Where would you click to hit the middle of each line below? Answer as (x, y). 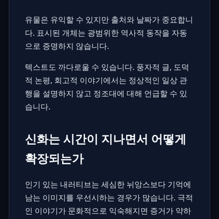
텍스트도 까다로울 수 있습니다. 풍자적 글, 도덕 (107, 67)
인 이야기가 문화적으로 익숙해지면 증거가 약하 (108, 211)
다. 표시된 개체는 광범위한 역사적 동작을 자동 (106, 33)
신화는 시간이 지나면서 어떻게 (105, 139)
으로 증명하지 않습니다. (67, 46)
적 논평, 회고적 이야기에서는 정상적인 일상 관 (106, 80)
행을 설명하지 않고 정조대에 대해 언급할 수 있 (106, 94)
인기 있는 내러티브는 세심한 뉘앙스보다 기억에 (108, 185)
